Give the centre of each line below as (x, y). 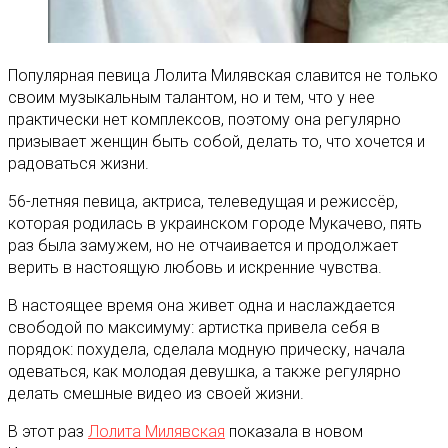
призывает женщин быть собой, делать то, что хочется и (216, 141)
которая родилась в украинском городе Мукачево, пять (215, 223)
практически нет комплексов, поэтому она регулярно (204, 119)
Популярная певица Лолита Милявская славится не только (223, 75)
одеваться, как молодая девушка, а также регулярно (204, 371)
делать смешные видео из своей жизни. (156, 393)
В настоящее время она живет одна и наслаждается (201, 305)
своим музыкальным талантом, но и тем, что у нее (191, 97)
